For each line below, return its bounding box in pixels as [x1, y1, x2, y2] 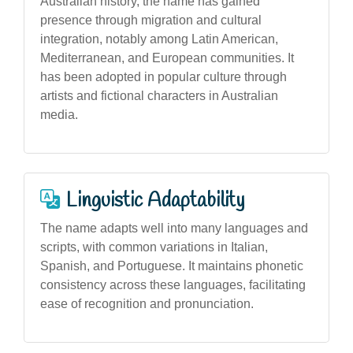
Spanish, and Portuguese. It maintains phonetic [40, 258, 303, 273]
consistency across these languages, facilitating [40, 277, 306, 292]
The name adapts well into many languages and [40, 221, 308, 235]
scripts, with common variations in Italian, [40, 240, 268, 254]
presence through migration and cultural [40, 13, 262, 27]
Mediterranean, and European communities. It [40, 50, 294, 65]
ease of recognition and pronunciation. [40, 296, 254, 310]
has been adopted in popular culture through [40, 69, 287, 84]
